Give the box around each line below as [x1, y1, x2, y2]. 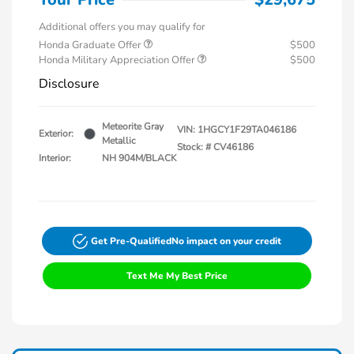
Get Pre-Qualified [91, 235, 172, 248]
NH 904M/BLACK [102, 152, 177, 165]
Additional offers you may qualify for [39, 20, 205, 35]
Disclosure [39, 75, 100, 93]
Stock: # [177, 141, 211, 154]
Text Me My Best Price [126, 269, 228, 283]
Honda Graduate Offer [39, 38, 144, 53]
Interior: [39, 152, 71, 165]
